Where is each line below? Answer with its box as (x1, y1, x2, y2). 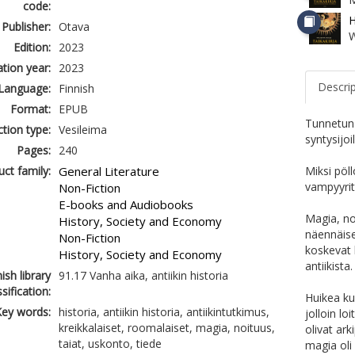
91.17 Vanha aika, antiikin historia (58, 268, 228, 283)
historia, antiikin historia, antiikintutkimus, (58, 304, 269, 319)
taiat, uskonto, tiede (58, 336, 162, 351)
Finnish (58, 81, 94, 96)
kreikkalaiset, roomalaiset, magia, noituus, (58, 320, 275, 335)
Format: (10, 101, 51, 116)
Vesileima (58, 122, 107, 137)
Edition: (13, 40, 51, 55)
